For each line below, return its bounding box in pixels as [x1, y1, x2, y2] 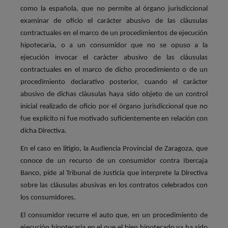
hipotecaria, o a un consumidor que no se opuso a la [20, 41, 208, 49]
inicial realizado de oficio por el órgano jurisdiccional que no [20, 102, 208, 110]
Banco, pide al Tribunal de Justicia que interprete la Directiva [20, 169, 208, 177]
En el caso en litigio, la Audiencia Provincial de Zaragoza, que [20, 145, 208, 153]
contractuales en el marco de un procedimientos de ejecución [20, 29, 208, 37]
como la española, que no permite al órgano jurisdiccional [20, 5, 208, 13]
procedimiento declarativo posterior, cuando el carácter [20, 78, 208, 86]
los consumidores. [20, 193, 76, 202]
